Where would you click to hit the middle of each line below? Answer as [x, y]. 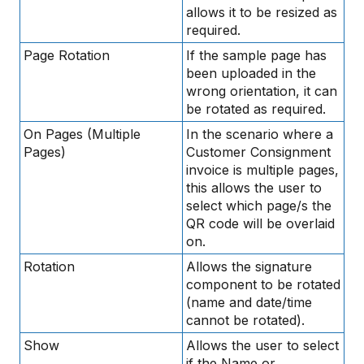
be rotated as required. [256, 108]
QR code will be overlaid [260, 223]
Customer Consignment [258, 152]
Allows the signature [249, 266]
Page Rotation [67, 55]
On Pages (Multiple [82, 134]
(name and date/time [249, 302]
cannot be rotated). [245, 320]
